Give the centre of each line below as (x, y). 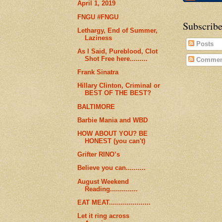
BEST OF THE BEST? (118, 93)
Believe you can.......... (112, 168)
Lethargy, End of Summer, (118, 30)
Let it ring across (104, 216)
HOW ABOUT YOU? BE (113, 134)
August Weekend (103, 181)
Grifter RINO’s (99, 155)
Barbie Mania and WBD (113, 120)
